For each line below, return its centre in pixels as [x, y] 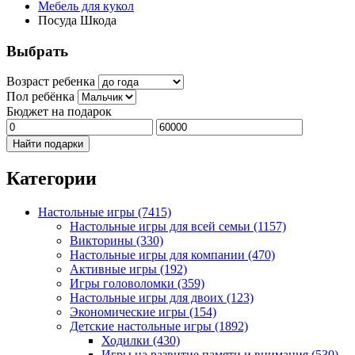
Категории [52, 179]
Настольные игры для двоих [148, 298]
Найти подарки [48, 144]
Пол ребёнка [40, 97]
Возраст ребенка [51, 82]
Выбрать [37, 51]
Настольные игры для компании [159, 255]
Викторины [103, 241]
